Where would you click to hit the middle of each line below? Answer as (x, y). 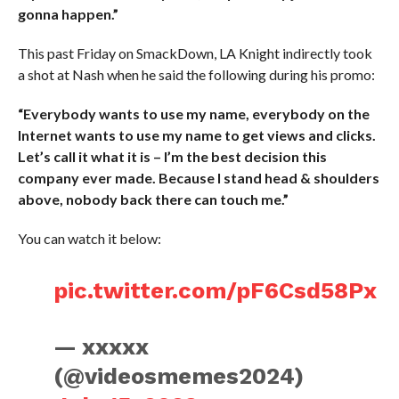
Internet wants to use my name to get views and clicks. (196, 135)
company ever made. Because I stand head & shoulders (198, 178)
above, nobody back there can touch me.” (153, 199)
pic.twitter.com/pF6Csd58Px (216, 290)
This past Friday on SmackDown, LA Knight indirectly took (195, 53)
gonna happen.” (68, 14)
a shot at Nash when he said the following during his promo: (196, 74)
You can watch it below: (89, 238)
